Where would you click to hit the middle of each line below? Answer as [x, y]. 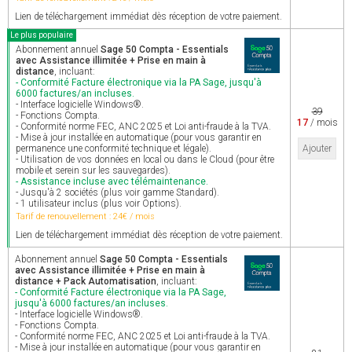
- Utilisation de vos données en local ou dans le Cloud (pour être [145, 159]
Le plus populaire [42, 35]
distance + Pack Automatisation [86, 281]
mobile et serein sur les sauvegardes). [93, 170]
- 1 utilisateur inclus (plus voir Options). [99, 203]
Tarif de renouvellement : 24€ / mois [85, 216]
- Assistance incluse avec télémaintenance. [112, 181]
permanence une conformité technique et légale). [114, 148]
